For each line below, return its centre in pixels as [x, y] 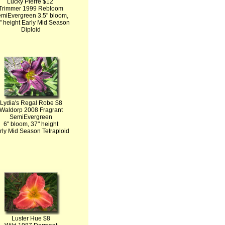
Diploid [31, 30]
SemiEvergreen [31, 117]
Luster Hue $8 [31, 218]
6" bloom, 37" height [31, 124]
